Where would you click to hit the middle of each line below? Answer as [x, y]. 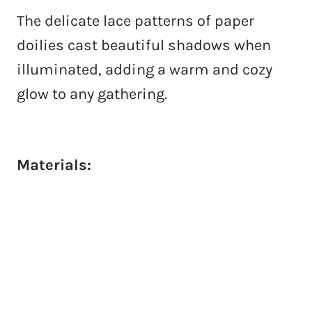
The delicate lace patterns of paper [135, 21]
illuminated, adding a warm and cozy [145, 70]
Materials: [54, 165]
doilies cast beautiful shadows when [144, 46]
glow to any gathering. [92, 94]
